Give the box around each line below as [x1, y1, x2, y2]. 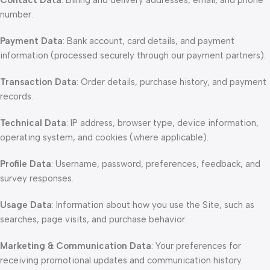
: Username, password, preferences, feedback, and [51, 159, 260, 169]
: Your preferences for [151, 240, 241, 251]
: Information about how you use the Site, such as [52, 199, 254, 210]
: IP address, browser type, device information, [66, 118, 259, 128]
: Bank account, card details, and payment [63, 36, 234, 46]
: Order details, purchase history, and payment [77, 77, 266, 87]
